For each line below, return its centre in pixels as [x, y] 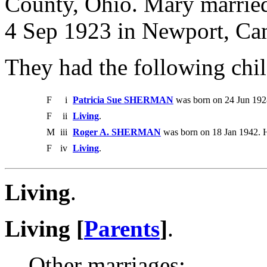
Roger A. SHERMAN [117, 132]
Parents [122, 229]
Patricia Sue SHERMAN [123, 100]
